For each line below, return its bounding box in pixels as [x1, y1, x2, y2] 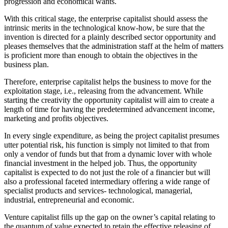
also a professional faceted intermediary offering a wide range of [4, 177, 210, 186]
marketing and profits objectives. [4, 113, 108, 123]
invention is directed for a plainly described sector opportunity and [4, 32, 216, 41]
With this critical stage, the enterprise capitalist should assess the [4, 14, 208, 23]
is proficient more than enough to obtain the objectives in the [4, 50, 197, 60]
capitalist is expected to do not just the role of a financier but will [4, 167, 210, 177]
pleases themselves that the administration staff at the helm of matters [4, 41, 223, 50]
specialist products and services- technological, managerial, [4, 186, 192, 195]
